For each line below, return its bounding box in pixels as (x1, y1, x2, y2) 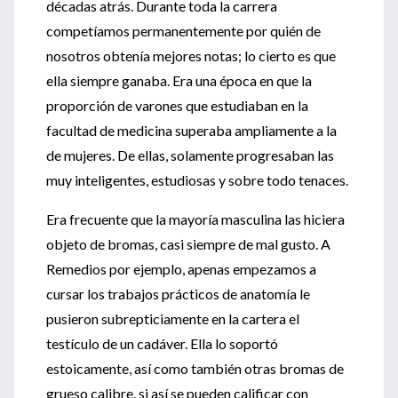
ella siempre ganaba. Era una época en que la (46, 72, 312, 89)
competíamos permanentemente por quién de (46, 22, 321, 39)
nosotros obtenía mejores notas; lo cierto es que (46, 47, 336, 64)
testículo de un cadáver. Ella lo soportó (46, 335, 278, 352)
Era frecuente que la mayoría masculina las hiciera (46, 211, 345, 227)
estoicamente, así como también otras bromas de (46, 360, 344, 377)
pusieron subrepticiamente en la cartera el (46, 310, 299, 327)
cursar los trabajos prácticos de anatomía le (46, 285, 310, 302)
